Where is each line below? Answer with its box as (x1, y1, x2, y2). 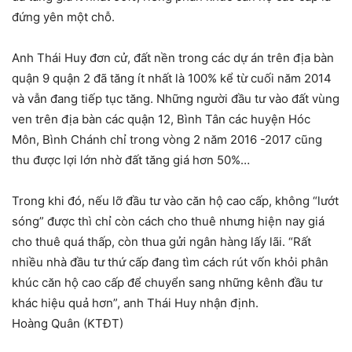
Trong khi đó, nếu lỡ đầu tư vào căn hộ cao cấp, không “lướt (12, 193, 339, 209)
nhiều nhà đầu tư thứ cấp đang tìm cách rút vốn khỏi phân (12, 255, 328, 270)
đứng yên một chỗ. (12, 9, 115, 25)
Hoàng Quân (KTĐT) (12, 316, 123, 332)
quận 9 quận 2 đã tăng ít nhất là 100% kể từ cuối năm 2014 (12, 71, 332, 86)
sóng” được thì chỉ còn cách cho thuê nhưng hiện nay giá (12, 214, 324, 229)
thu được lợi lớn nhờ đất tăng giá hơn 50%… (12, 152, 250, 168)
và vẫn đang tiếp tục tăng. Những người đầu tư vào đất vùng (12, 91, 339, 107)
